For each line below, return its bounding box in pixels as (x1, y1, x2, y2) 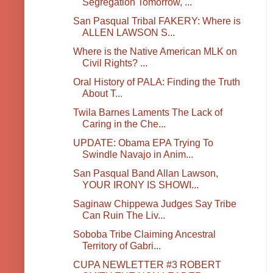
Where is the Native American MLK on (73, 46, 237, 57)
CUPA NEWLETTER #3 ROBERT (73, 260, 221, 271)
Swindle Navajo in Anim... (82, 149, 193, 160)
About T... (82, 88, 122, 99)
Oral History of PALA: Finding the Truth (73, 77, 240, 88)
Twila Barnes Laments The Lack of (73, 107, 222, 118)
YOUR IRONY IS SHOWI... (82, 180, 199, 191)
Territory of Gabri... (82, 241, 161, 252)
